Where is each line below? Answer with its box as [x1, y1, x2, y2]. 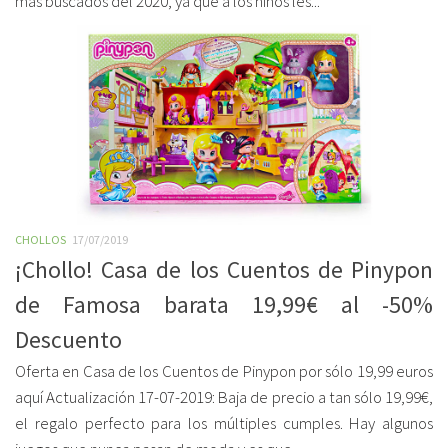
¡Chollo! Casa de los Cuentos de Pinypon [15, 255, 433, 284]
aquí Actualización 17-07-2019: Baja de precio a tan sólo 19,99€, [15, 387, 433, 408]
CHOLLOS [15, 232, 66, 247]
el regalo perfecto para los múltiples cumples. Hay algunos [15, 413, 433, 434]
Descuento [15, 325, 122, 354]
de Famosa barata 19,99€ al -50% [15, 290, 433, 319]
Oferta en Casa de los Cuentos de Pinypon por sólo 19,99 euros [15, 361, 433, 382]
